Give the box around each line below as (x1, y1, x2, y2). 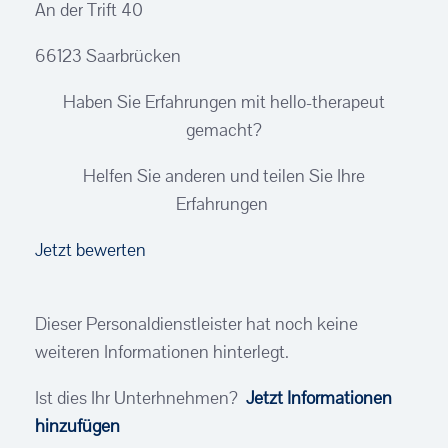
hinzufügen (35, 414, 120, 437)
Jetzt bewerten (35, 238, 146, 261)
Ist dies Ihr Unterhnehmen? (35, 386, 242, 409)
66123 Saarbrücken (35, 44, 181, 67)
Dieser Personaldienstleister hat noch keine (35, 312, 358, 335)
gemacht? (186, 118, 262, 141)
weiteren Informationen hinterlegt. (35, 340, 289, 363)
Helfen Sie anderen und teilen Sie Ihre (83, 164, 365, 187)
